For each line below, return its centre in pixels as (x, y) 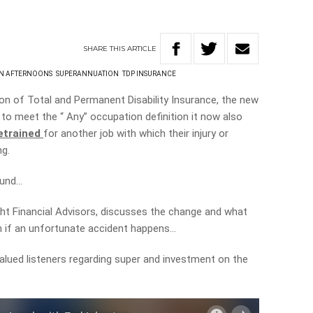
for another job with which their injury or (136, 133)
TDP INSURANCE (150, 74)
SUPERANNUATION (88, 74)
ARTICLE (142, 48)
